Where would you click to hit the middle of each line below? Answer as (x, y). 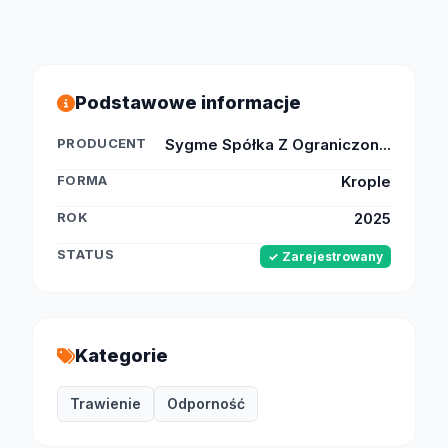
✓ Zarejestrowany (325, 256)
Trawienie (105, 403)
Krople (366, 181)
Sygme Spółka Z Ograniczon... (278, 144)
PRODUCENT (102, 143)
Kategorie (121, 355)
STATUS (85, 254)
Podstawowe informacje (188, 102)
